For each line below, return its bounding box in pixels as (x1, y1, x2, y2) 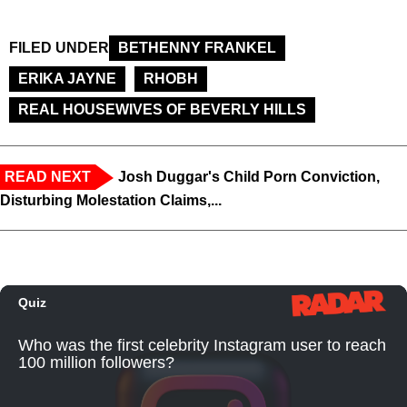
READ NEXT (5, 168, 91, 184)
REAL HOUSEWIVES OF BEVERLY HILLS (18, 101, 306, 117)
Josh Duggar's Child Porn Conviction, (118, 168, 380, 184)
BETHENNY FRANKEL (118, 39, 276, 55)
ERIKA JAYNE (18, 70, 116, 86)
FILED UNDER (9, 39, 109, 55)
